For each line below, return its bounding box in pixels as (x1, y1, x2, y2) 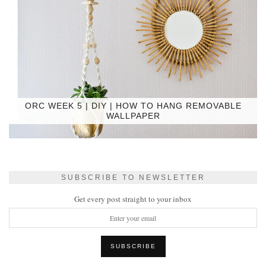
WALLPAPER (106, 111, 160, 121)
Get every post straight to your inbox (74, 194, 192, 205)
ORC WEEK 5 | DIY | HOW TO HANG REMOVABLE (24, 101, 242, 111)
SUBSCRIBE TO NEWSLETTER (61, 173, 205, 182)
